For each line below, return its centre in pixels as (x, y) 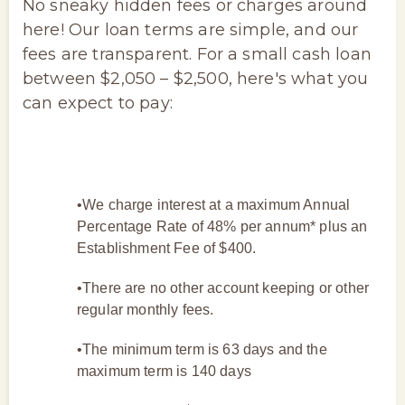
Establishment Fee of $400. (167, 248)
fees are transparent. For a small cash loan (197, 54)
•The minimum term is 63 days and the (202, 349)
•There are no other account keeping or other (223, 287)
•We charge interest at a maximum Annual (214, 204)
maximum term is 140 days (164, 371)
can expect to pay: (98, 103)
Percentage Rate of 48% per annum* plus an (222, 226)
